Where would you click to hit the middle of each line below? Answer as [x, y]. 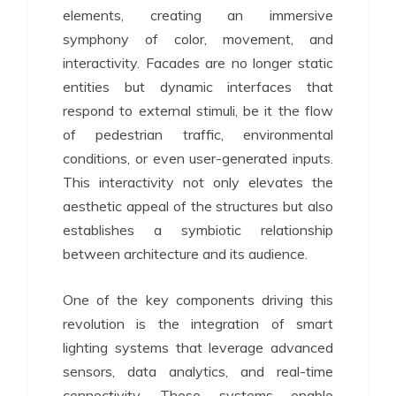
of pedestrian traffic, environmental [198, 134]
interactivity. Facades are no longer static [198, 63]
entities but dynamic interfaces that [198, 87]
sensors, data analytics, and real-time [198, 371]
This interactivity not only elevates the [198, 182]
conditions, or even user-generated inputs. [198, 158]
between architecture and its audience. [185, 254]
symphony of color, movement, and [198, 39]
